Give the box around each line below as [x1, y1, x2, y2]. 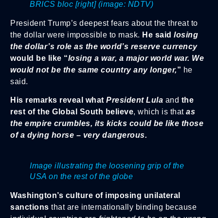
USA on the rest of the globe [30, 172, 133, 181]
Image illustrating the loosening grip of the [30, 162, 184, 170]
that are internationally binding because [49, 203, 197, 212]
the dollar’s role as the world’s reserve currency [10, 42, 198, 51]
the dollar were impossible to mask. [10, 31, 142, 39]
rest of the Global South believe [10, 108, 133, 116]
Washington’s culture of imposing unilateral [10, 191, 181, 200]
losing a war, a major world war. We [68, 54, 204, 63]
